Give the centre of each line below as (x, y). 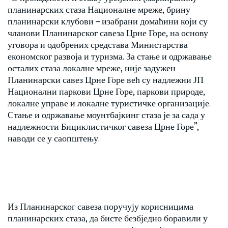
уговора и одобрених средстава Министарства (98, 44)
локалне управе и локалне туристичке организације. (109, 103)
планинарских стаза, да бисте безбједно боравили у (108, 218)
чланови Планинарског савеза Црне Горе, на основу (108, 33)
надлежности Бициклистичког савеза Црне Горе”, (103, 126)
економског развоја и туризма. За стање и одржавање (110, 56)
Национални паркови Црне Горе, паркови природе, (106, 91)
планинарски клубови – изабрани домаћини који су (108, 21)
